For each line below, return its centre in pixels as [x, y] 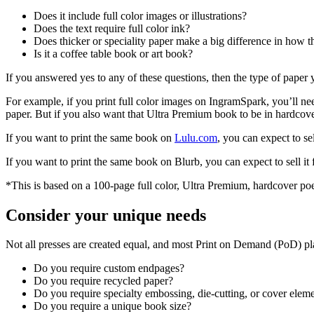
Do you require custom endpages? [109, 268]
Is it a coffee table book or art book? [113, 53]
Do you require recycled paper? [103, 281]
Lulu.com [196, 137]
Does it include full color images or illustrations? [140, 15]
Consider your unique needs [106, 215]
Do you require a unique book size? [112, 306]
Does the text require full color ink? [112, 28]
